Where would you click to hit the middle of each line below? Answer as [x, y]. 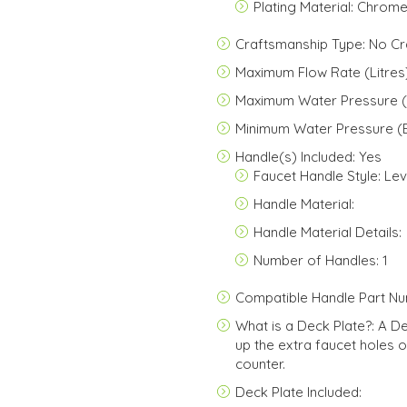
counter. [260, 364]
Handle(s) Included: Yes [308, 157]
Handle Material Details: [328, 232]
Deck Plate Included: [298, 392]
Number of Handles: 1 [321, 260]
